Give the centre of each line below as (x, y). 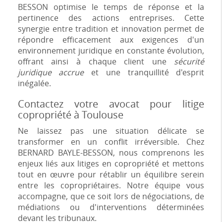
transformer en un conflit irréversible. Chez (111, 142)
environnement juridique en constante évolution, (111, 51)
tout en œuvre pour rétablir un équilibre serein (111, 174)
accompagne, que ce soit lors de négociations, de (111, 196)
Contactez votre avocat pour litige (111, 104)
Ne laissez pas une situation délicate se (111, 131)
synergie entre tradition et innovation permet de (111, 29)
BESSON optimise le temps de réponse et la (111, 7)
